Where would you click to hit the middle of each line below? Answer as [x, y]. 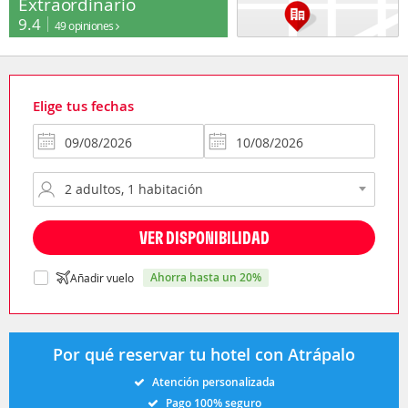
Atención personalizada [213, 382]
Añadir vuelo [102, 277]
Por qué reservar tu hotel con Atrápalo [204, 354]
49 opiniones [85, 25]
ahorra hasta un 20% [209, 277]
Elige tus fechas [83, 106]
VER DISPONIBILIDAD [204, 237]
